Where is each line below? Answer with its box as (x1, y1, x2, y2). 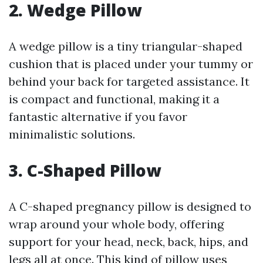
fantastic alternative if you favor (9, 109, 187, 124)
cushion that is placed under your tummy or (9, 56, 253, 72)
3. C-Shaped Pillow (9, 159, 161, 182)
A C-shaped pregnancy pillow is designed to (9, 199, 251, 214)
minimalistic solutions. (9, 127, 135, 142)
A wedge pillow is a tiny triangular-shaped (9, 39, 242, 54)
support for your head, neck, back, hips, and (9, 234, 248, 249)
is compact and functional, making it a (9, 92, 220, 107)
